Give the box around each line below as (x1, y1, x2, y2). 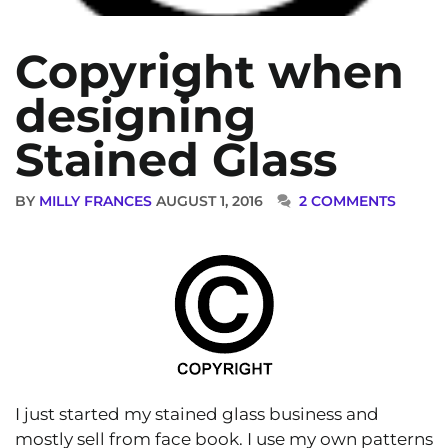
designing (15, 87, 256, 145)
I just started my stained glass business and (15, 403, 379, 424)
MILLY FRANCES (39, 192, 152, 211)
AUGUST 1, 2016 (156, 192, 263, 211)
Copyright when (15, 43, 404, 101)
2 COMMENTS (299, 192, 397, 211)
